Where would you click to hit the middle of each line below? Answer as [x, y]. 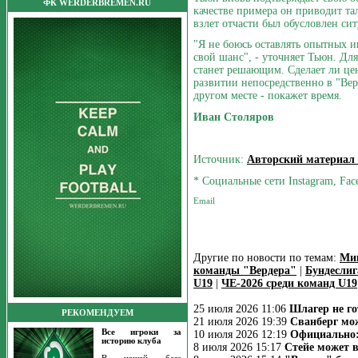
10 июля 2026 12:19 [242, 334]
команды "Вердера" [245, 270]
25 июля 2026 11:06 [241, 308]
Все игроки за [141, 332]
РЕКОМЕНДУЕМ [97, 313]
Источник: [220, 160]
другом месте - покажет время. [268, 96]
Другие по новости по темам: [267, 257]
